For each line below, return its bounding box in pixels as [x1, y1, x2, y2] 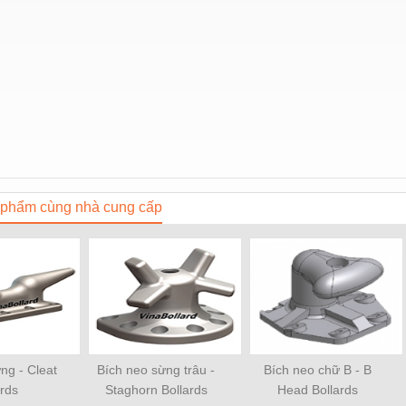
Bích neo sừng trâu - [97, 362, 215, 377]
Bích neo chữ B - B [263, 362, 372, 377]
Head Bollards [276, 382, 358, 397]
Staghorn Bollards [104, 382, 208, 397]
